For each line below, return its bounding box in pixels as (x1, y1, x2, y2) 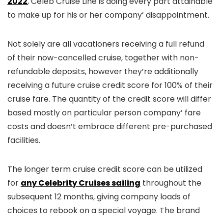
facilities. (7, 135, 40, 146)
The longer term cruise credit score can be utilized (7, 164, 202, 175)
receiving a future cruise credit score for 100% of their (7, 80, 213, 91)
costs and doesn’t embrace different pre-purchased (7, 121, 212, 132)
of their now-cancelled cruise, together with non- (7, 52, 199, 63)
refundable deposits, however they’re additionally (7, 66, 198, 77)
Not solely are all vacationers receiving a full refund (7, 38, 204, 50)
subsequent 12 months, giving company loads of (7, 191, 191, 202)
